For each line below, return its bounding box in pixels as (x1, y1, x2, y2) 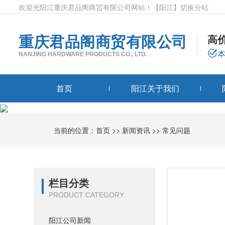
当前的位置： (54, 125, 96, 136)
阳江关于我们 (131, 82, 180, 94)
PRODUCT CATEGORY (49, 191, 125, 199)
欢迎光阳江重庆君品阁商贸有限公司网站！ (19, 2, 152, 12)
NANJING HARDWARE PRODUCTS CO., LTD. (19, 51, 147, 58)
